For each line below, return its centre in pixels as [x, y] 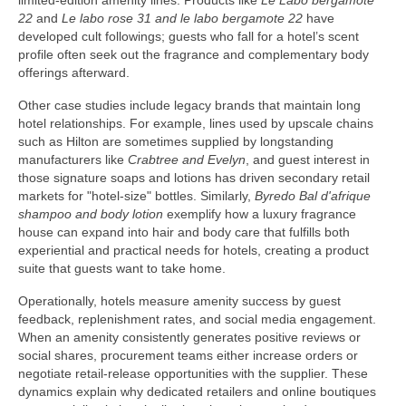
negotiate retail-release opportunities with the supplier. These [193, 374]
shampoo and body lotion [91, 214]
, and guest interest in [308, 160]
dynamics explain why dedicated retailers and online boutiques [197, 392]
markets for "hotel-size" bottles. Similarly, [136, 196]
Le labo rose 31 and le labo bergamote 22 [182, 19]
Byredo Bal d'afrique [313, 196]
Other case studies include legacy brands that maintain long [189, 106]
